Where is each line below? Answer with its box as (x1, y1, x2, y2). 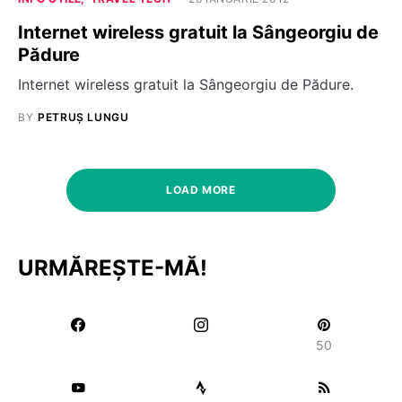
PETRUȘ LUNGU (38, 109, 129, 124)
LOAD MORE (166, 182, 236, 197)
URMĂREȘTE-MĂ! (18, 254, 207, 281)
